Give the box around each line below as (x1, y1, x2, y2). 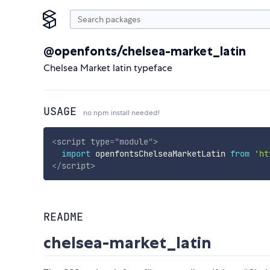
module (119, 136, 148, 147)
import (61, 148, 90, 159)
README (43, 210, 83, 224)
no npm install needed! (83, 108, 160, 118)
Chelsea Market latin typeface (43, 61, 172, 74)
